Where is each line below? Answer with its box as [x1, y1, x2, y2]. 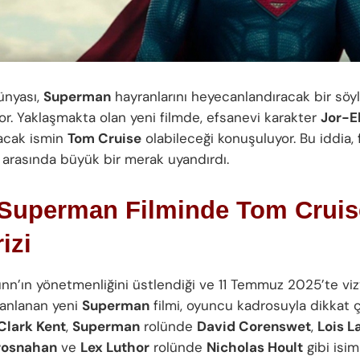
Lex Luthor [80, 337, 149, 356]
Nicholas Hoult [207, 337, 303, 356]
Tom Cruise [67, 129, 141, 148]
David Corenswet [197, 317, 311, 335]
